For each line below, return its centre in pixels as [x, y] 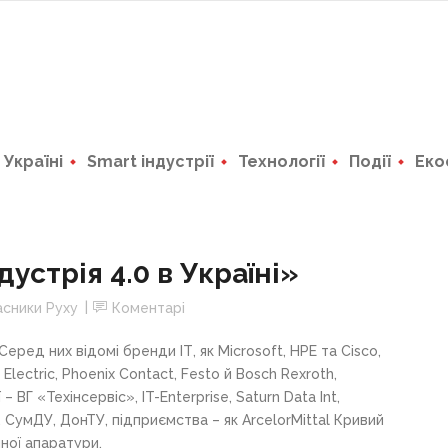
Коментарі [148, 308]
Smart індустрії [150, 161]
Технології [281, 161]
